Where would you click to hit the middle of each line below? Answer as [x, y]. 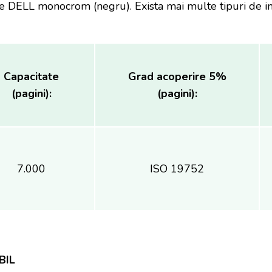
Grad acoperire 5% [177, 76]
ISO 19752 [177, 169]
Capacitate [31, 76]
